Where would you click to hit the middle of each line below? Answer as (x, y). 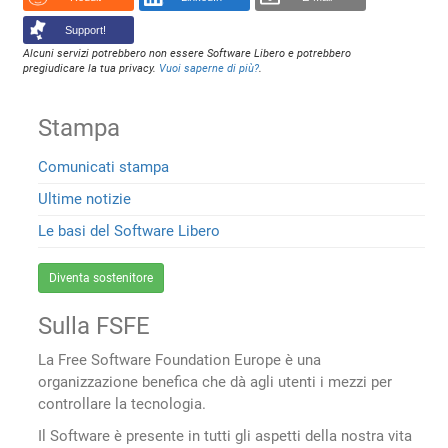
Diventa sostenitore (101, 278)
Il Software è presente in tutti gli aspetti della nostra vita (225, 436)
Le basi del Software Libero (129, 231)
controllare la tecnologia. (122, 404)
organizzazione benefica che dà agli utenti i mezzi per (215, 382)
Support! (85, 29)
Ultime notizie (85, 199)
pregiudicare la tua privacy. (91, 69)
